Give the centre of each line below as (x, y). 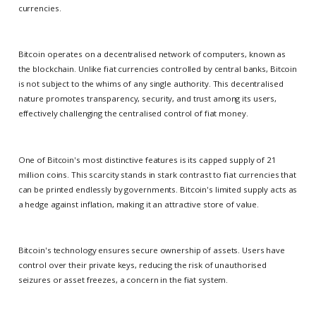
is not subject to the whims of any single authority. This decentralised (151, 84)
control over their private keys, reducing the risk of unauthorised (142, 265)
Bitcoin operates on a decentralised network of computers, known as (152, 54)
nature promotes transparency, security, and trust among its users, (147, 99)
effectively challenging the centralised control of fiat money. (133, 114)
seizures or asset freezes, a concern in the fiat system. (123, 279)
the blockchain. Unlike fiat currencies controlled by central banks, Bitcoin (158, 69)
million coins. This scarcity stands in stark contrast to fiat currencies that (157, 174)
